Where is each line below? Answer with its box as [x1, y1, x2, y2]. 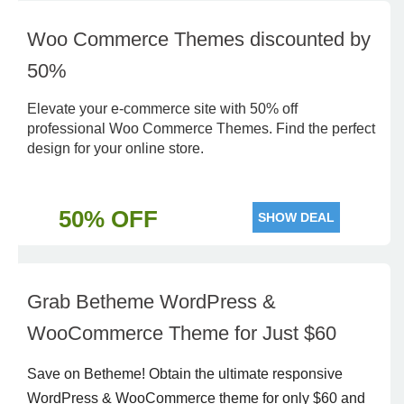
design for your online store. [27, 141, 204, 156]
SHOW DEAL [258, 210, 335, 225]
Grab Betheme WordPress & [27, 290, 276, 313]
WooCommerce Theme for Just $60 [27, 322, 336, 344]
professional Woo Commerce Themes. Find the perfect [27, 121, 375, 136]
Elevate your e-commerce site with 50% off [27, 101, 298, 116]
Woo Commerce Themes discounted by [27, 28, 371, 50]
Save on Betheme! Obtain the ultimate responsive [27, 366, 343, 381]
